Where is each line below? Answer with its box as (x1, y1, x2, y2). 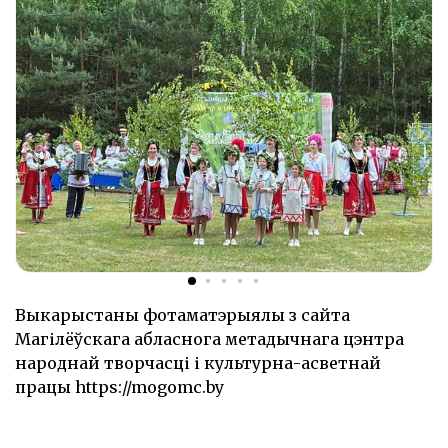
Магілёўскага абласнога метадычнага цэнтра (15, 328, 404, 349)
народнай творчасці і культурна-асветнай (15, 352, 381, 373)
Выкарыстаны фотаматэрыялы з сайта (15, 304, 350, 325)
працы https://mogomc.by (15, 376, 224, 397)
